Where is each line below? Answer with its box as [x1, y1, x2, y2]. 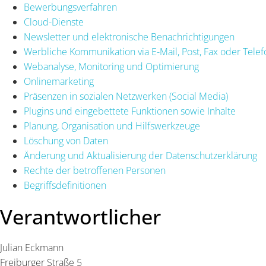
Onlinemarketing [24, 75, 94, 88]
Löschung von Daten [24, 134, 108, 147]
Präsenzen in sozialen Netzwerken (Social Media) [24, 90, 228, 103]
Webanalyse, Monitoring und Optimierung [24, 60, 199, 73]
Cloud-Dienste [24, 15, 84, 28]
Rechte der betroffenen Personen [24, 164, 166, 177]
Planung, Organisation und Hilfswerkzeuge [24, 119, 200, 132]
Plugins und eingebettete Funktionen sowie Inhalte [24, 104, 236, 118]
